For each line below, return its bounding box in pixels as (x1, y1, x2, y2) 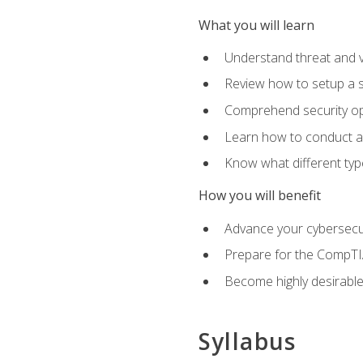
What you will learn (198, 15, 314, 34)
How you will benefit (198, 186, 321, 205)
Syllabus (198, 326, 297, 357)
